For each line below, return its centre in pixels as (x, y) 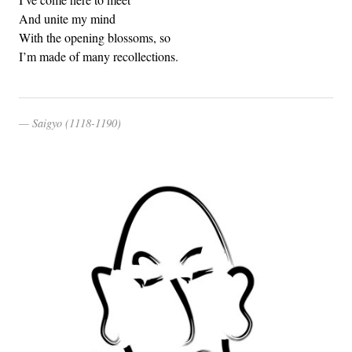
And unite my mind (67, 18)
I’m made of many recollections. (99, 56)
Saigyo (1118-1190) (77, 123)
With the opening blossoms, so (95, 37)
